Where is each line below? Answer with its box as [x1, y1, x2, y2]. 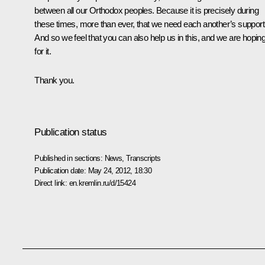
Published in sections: [34, 153, 105, 163]
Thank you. [34, 75, 75, 86]
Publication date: [34, 166, 88, 175]
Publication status [34, 126, 107, 138]
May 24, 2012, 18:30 [88, 166, 152, 175]
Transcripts [126, 153, 161, 163]
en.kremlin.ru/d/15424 [69, 178, 135, 188]
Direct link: [34, 178, 69, 188]
